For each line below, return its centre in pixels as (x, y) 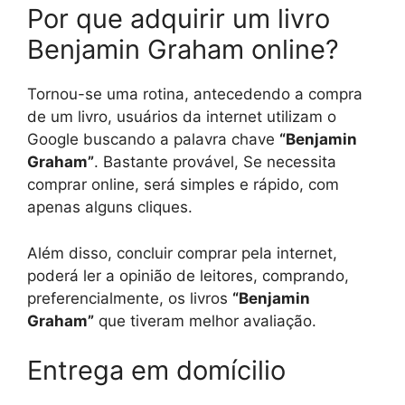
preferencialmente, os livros (130, 298)
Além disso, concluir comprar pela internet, (182, 253)
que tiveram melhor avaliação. (205, 320)
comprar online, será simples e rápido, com (183, 185)
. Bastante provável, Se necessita (215, 162)
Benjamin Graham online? (183, 50)
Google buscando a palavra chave (153, 140)
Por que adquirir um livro (179, 19)
